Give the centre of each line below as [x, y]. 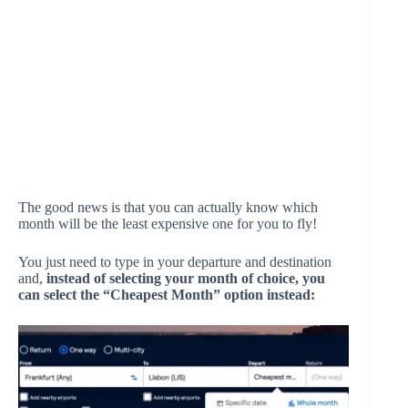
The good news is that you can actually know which [168, 207]
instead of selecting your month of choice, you [186, 278]
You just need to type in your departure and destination [175, 261]
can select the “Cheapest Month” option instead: [167, 294]
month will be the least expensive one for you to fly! [168, 223]
